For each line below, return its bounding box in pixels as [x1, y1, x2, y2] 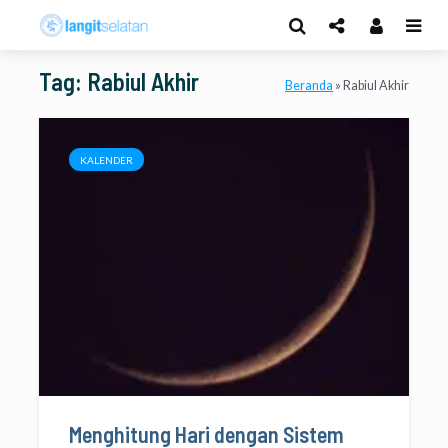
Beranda [285, 78, 333, 93]
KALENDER [80, 154, 133, 166]
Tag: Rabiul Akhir [39, 67, 199, 96]
